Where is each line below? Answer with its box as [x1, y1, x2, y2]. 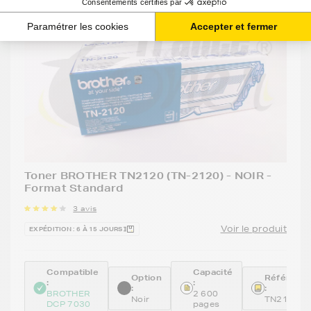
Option [131, 271, 162, 283]
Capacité [192, 267, 233, 278]
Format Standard [24, 182, 124, 195]
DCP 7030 [47, 299, 91, 310]
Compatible [47, 267, 99, 278]
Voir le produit [220, 223, 287, 235]
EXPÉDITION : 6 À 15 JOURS [29, 224, 123, 235]
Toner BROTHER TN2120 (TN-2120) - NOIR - [24, 169, 272, 183]
